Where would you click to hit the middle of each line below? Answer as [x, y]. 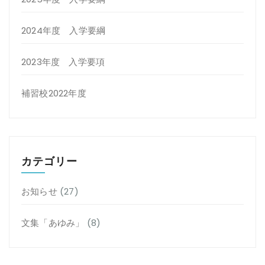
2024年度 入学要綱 [64, 30]
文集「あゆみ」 [53, 223]
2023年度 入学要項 [63, 62]
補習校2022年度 [54, 93]
